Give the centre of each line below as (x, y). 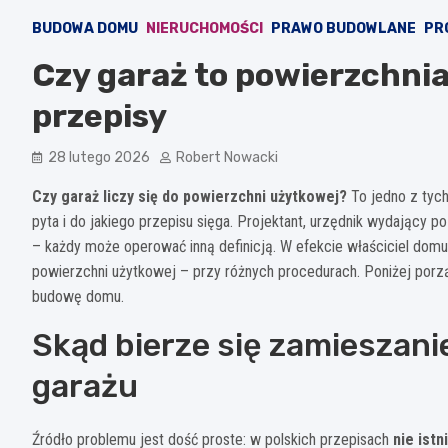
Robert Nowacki (227, 157)
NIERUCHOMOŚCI (204, 28)
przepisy (99, 115)
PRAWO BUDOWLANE (343, 28)
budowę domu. (78, 296)
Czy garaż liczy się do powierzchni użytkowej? (189, 196)
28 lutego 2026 (99, 157)
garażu (85, 385)
